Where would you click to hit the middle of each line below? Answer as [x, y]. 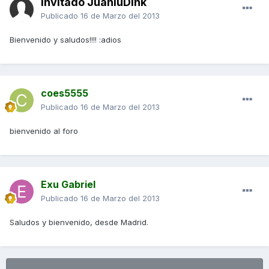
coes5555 [65, 93]
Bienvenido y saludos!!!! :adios [65, 40]
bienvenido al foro [44, 131]
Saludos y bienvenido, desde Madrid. [79, 222]
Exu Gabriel [68, 185]
